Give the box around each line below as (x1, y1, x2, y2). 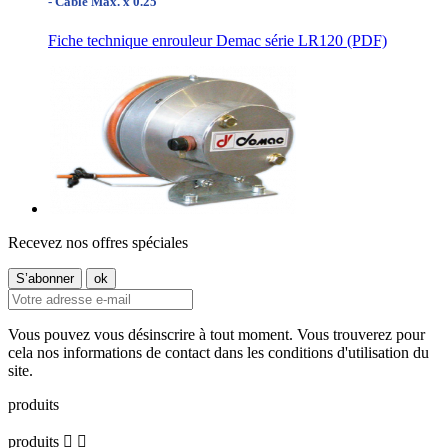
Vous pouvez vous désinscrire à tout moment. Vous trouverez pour (8, 326, 425, 344)
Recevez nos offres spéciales (8, 234, 188, 252)
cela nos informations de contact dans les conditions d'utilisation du (8, 344, 429, 362)
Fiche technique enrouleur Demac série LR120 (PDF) (48, 32, 387, 50)
